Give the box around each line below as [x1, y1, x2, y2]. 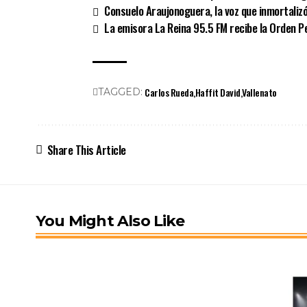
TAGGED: [98, 86, 143, 99]
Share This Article [47, 141, 126, 159]
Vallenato [242, 85, 277, 100]
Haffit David [195, 85, 241, 100]
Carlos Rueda [145, 85, 194, 100]
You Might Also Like [36, 212, 184, 231]
